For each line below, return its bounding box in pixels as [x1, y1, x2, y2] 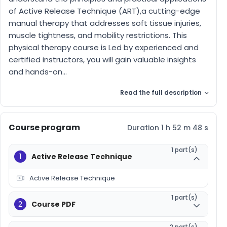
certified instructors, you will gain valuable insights [9, 54, 196, 65]
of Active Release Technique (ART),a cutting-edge [9, 6, 200, 17]
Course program [9, 122, 80, 134]
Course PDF [31, 199, 75, 210]
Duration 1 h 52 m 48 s [127, 122, 208, 133]
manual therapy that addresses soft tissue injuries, [9, 18, 201, 29]
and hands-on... [9, 66, 67, 78]
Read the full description [120, 88, 202, 97]
